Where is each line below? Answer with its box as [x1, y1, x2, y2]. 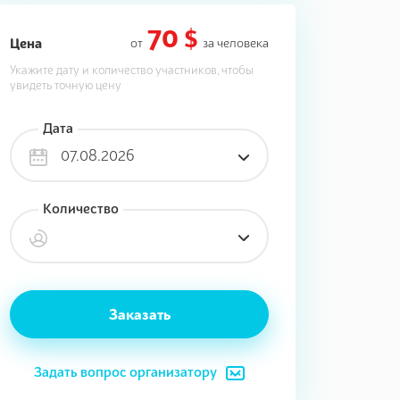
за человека [203, 35, 269, 50]
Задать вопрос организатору [33, 362, 217, 379]
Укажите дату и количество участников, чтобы [10, 62, 254, 77]
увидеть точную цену [10, 78, 121, 92]
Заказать [108, 304, 171, 323]
